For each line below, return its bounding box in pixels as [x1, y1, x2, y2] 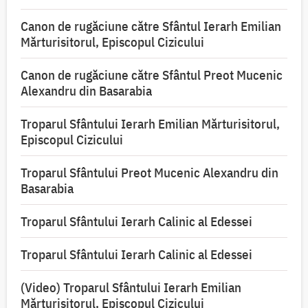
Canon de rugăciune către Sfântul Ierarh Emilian [21, 18, 281, 35]
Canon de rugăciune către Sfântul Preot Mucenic [21, 67, 283, 84]
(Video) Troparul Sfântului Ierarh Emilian [21, 279, 241, 296]
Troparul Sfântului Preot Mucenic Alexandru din [21, 164, 278, 181]
